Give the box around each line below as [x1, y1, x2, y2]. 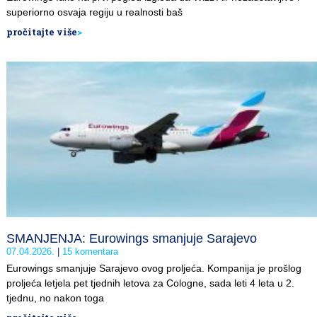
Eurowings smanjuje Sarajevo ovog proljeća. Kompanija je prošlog [6, 262, 301, 274]
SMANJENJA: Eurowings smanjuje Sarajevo [6, 231, 257, 246]
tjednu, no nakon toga [6, 292, 104, 304]
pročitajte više [6, 26, 77, 38]
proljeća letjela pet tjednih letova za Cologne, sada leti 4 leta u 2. [6, 277, 294, 289]
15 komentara [59, 246, 118, 257]
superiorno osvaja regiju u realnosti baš [6, 6, 183, 18]
